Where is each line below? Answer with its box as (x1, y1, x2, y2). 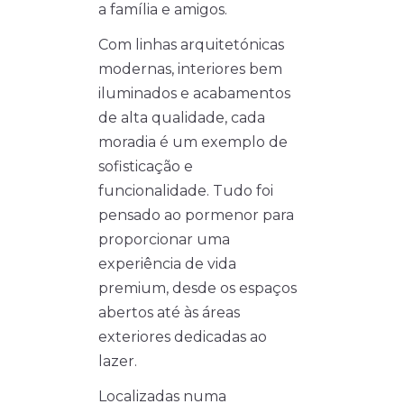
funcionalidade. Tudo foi (98, 182, 273, 200)
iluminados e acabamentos (98, 85, 290, 103)
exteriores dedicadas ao (98, 328, 267, 346)
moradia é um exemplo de (98, 133, 288, 151)
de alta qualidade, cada (98, 109, 265, 127)
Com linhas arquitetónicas (98, 36, 284, 54)
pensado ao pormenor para (98, 207, 294, 225)
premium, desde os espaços (98, 280, 297, 298)
